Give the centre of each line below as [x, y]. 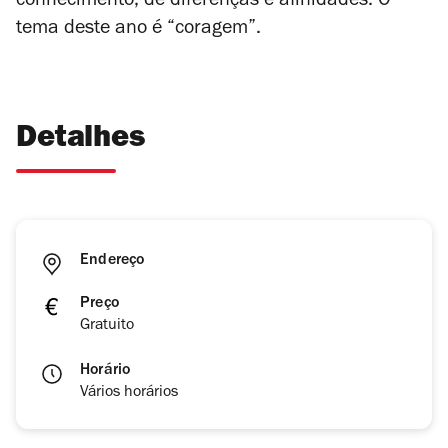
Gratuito [107, 326]
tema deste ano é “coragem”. [138, 30]
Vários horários [129, 393]
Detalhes [80, 141]
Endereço [112, 261]
